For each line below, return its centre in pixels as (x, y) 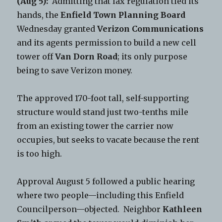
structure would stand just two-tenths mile (103, 112)
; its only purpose (153, 57)
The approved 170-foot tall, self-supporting (103, 98)
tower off (36, 57)
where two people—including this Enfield (101, 195)
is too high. (40, 154)
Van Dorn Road (86, 57)
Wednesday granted (57, 29)
